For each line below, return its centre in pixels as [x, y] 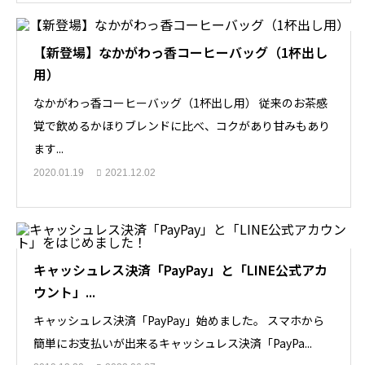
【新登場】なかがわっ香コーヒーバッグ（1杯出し [180, 52]
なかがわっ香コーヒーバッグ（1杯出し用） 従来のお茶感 [180, 103]
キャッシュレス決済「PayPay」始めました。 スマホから [179, 320]
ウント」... [64, 292]
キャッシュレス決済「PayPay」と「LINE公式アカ [180, 270]
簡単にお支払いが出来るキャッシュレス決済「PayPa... [173, 343]
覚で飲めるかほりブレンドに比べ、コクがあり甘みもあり [182, 125]
